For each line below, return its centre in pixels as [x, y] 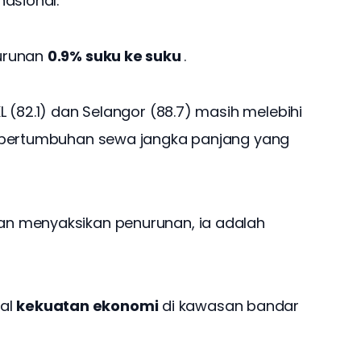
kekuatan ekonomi [87, 305]
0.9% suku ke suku [114, 56]
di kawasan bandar [229, 305]
